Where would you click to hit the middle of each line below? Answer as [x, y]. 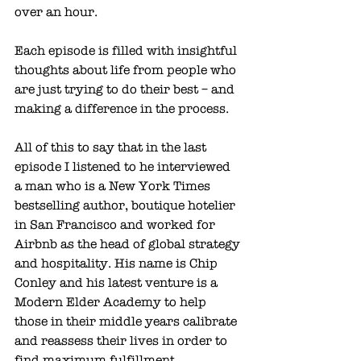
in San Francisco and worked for [116, 225]
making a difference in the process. [123, 109]
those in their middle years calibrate [127, 322]
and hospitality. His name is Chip [118, 264]
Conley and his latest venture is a [118, 283]
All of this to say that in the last [112, 148]
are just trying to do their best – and [126, 90]
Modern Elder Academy [88, 303]
